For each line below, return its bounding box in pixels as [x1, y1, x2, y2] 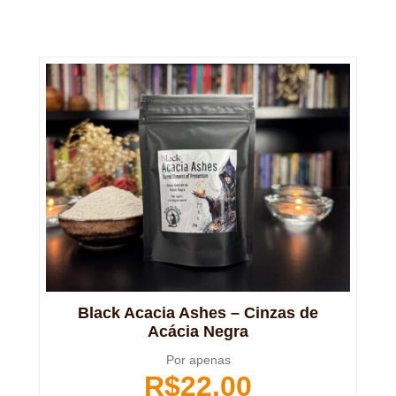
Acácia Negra [148, 323, 248, 341]
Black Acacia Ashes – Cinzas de [78, 304, 318, 323]
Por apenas [165, 353, 231, 368]
